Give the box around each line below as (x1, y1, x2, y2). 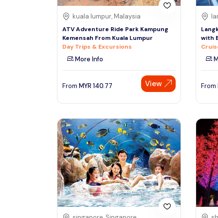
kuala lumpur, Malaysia (73, 12, 141, 20)
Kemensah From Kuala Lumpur (62, 34, 153, 42)
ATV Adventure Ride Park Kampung (62, 25, 168, 33)
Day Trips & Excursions (62, 42, 132, 51)
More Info (73, 54, 103, 63)
